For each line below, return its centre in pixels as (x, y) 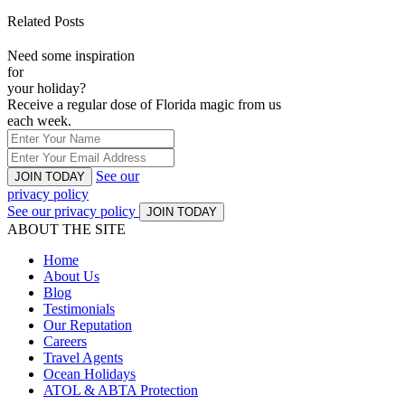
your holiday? (47, 88)
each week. (39, 120)
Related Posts (46, 21)
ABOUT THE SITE (66, 229)
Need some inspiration (71, 55)
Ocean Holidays (89, 373)
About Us (71, 276)
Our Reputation (88, 325)
